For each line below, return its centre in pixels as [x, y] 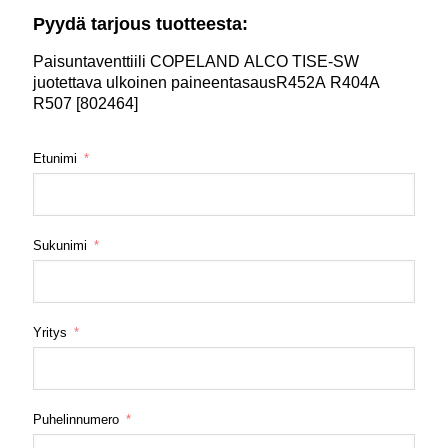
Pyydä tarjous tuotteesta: [140, 23]
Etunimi [55, 158]
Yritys [50, 332]
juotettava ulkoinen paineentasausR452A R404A [206, 82]
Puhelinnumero [76, 419]
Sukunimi [60, 245]
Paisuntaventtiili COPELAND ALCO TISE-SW [196, 61]
